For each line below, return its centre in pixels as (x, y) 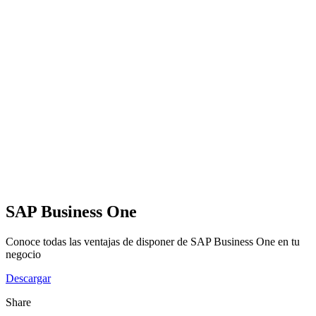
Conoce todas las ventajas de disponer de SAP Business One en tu (153, 241)
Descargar (28, 278)
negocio (23, 254)
